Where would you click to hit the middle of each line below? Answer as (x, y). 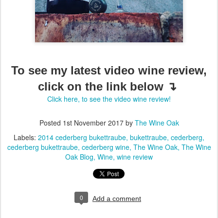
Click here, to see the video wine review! (109, 99)
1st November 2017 (93, 123)
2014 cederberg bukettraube (82, 137)
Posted (51, 123)
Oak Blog (79, 157)
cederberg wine (105, 147)
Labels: (26, 137)
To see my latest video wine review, (109, 70)
